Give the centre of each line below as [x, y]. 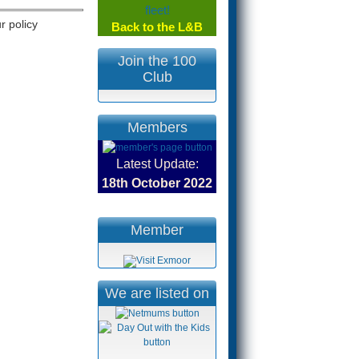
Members [157, 127]
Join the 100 [157, 61]
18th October [141, 183]
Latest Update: [157, 164]
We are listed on [157, 293]
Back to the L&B [157, 27]
